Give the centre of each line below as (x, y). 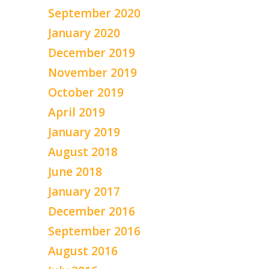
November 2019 (92, 72)
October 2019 (86, 92)
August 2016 (83, 251)
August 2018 (83, 152)
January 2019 (84, 132)
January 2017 (84, 191)
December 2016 (92, 211)
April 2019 (77, 112)
